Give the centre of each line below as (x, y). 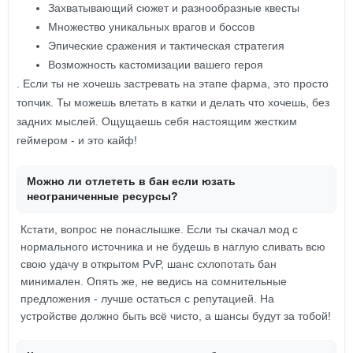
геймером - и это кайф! (77, 140)
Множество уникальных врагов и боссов (151, 27)
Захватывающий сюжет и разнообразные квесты (174, 8)
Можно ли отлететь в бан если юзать (131, 181)
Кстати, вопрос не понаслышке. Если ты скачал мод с (159, 229)
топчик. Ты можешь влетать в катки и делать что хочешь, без (173, 102)
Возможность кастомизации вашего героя (156, 65)
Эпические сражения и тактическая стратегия (166, 46)
